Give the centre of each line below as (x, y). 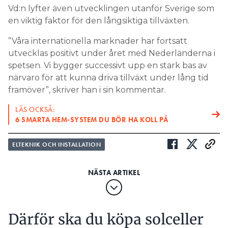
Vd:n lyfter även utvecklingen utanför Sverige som (111, 8)
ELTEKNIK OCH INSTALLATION (57, 144)
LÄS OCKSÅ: (35, 109)
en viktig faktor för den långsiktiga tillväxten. (99, 20)
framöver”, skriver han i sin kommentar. (87, 90)
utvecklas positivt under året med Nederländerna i (112, 53)
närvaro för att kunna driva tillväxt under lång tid (108, 77)
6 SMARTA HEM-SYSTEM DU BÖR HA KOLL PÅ (92, 119)
